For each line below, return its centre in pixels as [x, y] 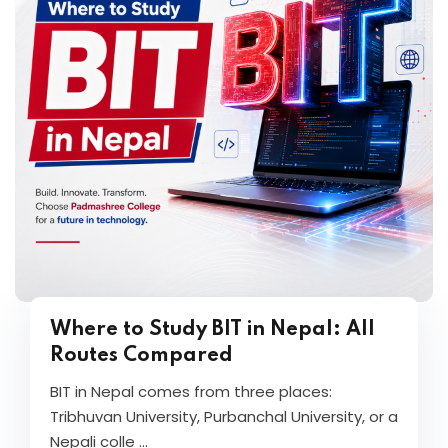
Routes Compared [141, 356]
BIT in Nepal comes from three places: [191, 391]
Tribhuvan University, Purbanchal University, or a [224, 416]
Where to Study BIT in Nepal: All [212, 330]
